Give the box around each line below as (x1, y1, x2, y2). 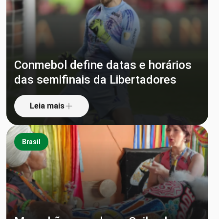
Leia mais (29, 101, 65, 110)
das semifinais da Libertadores (14, 73, 176, 87)
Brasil (22, 137, 41, 146)
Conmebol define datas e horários (14, 58, 192, 72)
